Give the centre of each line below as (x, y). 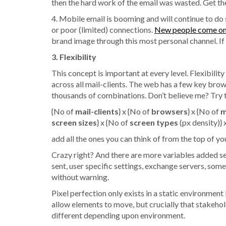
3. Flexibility (74, 56)
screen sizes (74, 122)
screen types (154, 122)
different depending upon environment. (118, 215)
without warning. (80, 177)
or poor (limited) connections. (103, 29)
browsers (169, 111)
